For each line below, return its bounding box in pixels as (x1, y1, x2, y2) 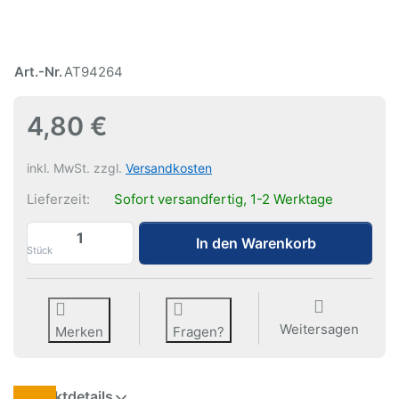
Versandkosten (126, 160, 212, 176)
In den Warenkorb (195, 234, 316, 253)
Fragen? (173, 323, 225, 341)
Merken (54, 323, 103, 341)
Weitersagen (279, 321, 359, 338)
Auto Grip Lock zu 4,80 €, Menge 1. (138, 221, 357, 239)
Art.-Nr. (14, 63, 62, 81)
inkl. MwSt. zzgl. (27, 160, 126, 176)
